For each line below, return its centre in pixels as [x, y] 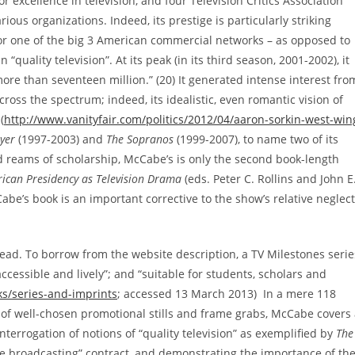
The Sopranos [140, 139]
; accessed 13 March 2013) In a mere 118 [227, 293]
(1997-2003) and [61, 139]
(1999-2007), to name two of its [256, 139]
